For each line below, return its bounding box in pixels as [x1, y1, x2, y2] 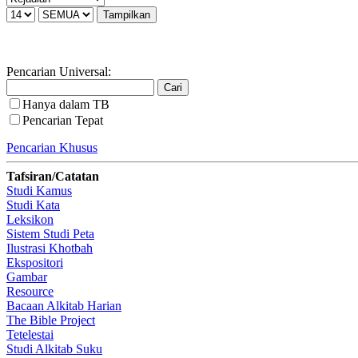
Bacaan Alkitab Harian [6, 298, 121, 312]
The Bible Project [6, 312, 95, 327]
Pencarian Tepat [22, 113, 103, 127]
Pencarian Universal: [6, 64, 111, 78]
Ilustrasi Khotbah [6, 241, 93, 255]
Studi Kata [6, 197, 60, 212]
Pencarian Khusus [6, 140, 97, 154]
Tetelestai [6, 327, 54, 341]
